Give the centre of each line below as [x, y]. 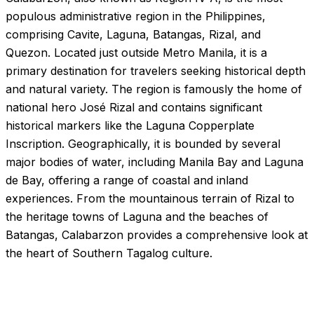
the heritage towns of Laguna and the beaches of [137, 217]
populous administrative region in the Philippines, [136, 16]
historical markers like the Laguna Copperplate [130, 125]
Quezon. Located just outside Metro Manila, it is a [136, 53]
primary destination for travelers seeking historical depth [156, 71]
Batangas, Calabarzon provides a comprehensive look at [157, 235]
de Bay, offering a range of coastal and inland [127, 180]
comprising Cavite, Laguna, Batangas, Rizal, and [133, 34]
